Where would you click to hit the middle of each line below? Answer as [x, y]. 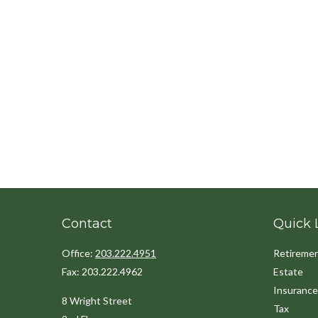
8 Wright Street [97, 300]
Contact [87, 223]
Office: [78, 253]
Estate [288, 271]
